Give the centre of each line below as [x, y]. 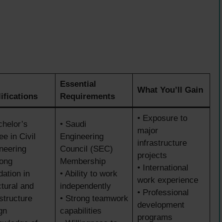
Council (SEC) [86, 149]
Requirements [87, 96]
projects [152, 155]
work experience [167, 180]
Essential [78, 84]
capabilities [81, 211]
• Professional [163, 192]
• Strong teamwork [94, 198]
